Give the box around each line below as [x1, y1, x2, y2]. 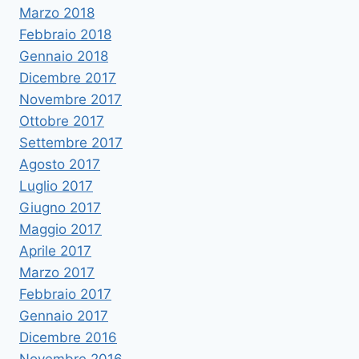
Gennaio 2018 [19, 48, 108, 65]
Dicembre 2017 [19, 70, 116, 87]
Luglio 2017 [19, 178, 93, 195]
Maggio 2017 [19, 221, 102, 238]
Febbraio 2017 [19, 286, 111, 303]
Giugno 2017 [19, 200, 101, 216]
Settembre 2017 [19, 135, 123, 151]
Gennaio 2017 [19, 308, 108, 325]
